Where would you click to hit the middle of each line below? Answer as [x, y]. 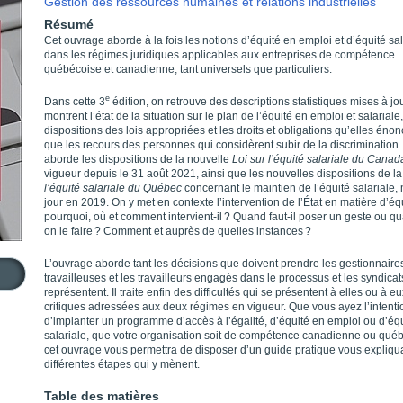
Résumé [69, 24]
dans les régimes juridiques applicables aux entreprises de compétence [219, 55]
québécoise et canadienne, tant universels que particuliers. [188, 69]
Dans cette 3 [75, 102]
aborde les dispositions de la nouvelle [138, 159]
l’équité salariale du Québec [114, 188]
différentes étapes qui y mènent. [122, 364]
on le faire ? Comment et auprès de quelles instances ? [178, 231]
